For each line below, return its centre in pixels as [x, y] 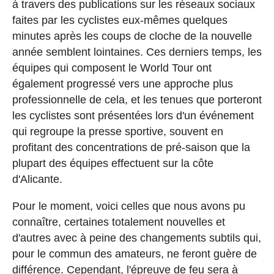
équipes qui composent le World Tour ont [112, 68]
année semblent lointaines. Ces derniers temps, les [137, 52]
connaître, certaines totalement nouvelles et [118, 222]
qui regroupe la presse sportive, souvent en [117, 131]
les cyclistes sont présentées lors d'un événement [133, 115]
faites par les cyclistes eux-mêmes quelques [120, 20]
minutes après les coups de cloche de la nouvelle [132, 36]
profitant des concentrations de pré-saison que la [131, 147]
